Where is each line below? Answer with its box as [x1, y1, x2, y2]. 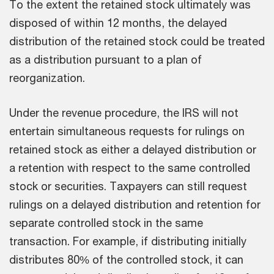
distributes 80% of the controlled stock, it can [9, 253, 243, 267]
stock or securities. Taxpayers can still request [9, 179, 247, 193]
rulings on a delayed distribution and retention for [9, 198, 261, 212]
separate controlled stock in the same [9, 216, 203, 230]
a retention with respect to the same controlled [9, 161, 250, 175]
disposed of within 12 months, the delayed [9, 16, 227, 30]
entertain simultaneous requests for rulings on [9, 124, 245, 138]
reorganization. [9, 71, 91, 85]
